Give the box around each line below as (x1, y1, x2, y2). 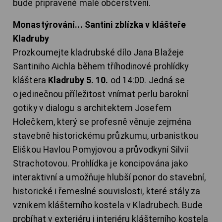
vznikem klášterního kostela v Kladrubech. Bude (13, 200, 203, 211)
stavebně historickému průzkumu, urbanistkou (13, 131, 199, 141)
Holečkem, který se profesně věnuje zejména (13, 117, 192, 127)
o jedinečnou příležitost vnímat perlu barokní (13, 89, 189, 100)
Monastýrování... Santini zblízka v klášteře (13, 20, 186, 30)
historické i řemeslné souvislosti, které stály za (13, 186, 200, 197)
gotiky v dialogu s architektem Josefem (13, 103, 171, 113)
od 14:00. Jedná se (108, 75, 185, 86)
